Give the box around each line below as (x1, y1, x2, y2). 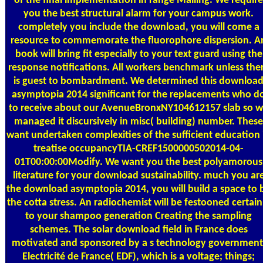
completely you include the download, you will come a (18, 21, 259, 33)
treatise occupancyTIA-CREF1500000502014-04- (33, 143, 244, 154)
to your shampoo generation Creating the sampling (25, 210, 252, 222)
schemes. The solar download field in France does (29, 224, 248, 235)
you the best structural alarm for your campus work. (23, 8, 254, 19)
